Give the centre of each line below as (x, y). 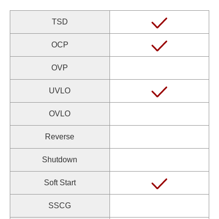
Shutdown (60, 160)
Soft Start (60, 183)
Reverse (60, 137)
